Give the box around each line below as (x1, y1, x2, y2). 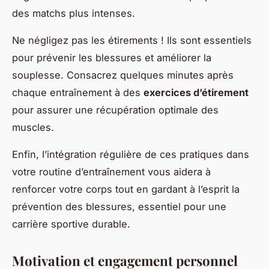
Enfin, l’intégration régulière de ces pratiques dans (12, 148, 249, 161)
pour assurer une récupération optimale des (12, 104, 219, 116)
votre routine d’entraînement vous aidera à (12, 166, 211, 178)
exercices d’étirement (144, 86, 249, 99)
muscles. (12, 121, 54, 134)
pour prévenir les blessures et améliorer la (12, 52, 211, 64)
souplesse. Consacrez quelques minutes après (12, 69, 234, 82)
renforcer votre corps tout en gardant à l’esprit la (12, 183, 240, 196)
